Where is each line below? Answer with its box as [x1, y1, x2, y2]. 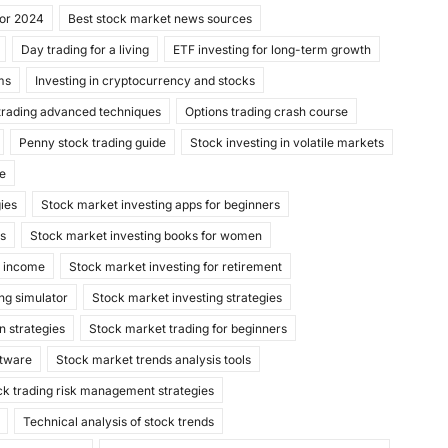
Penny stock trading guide [19, 135, 167, 151]
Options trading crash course [185, 104, 349, 120]
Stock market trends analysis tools [56, 352, 252, 368]
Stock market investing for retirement [69, 259, 283, 275]
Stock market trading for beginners [89, 321, 288, 337]
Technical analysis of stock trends [23, 414, 215, 430]
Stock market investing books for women [30, 228, 263, 244]
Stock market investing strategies [92, 290, 283, 306]
